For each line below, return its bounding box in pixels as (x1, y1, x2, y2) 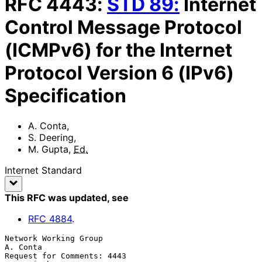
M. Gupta (28, 143, 68, 155)
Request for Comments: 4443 (5, 251, 126, 260)
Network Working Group (5, 233, 103, 243)
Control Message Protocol (5, 16, 242, 39)
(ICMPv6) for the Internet (5, 39, 232, 62)
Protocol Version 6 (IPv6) (5, 61, 234, 85)
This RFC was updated (5, 191, 107, 204)
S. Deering (28, 131, 74, 143)
